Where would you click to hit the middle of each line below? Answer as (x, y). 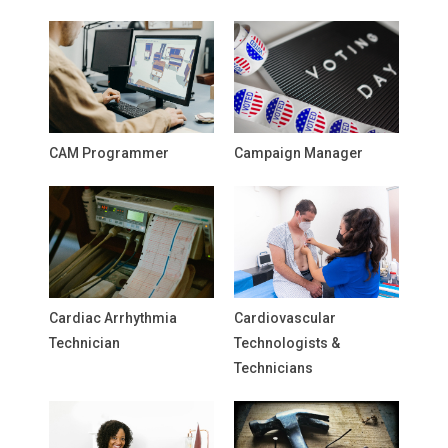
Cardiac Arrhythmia (113, 318)
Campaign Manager (298, 153)
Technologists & (287, 343)
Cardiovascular (285, 318)
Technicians (273, 368)
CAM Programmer (109, 153)
